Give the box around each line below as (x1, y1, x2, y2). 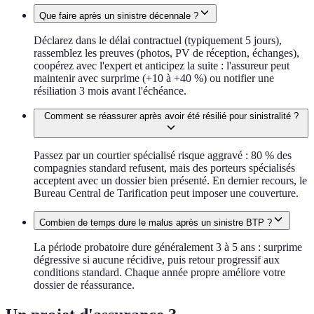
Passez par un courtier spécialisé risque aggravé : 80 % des (34, 149, 292, 162)
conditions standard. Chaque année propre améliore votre (34, 266, 285, 279)
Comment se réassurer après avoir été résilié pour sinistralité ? (43, 111, 299, 122)
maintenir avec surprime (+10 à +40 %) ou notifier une (34, 72, 274, 85)
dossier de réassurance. (34, 279, 135, 292)
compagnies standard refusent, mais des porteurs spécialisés (34, 162, 295, 175)
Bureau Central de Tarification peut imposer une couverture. (34, 187, 299, 200)
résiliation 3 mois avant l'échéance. (34, 85, 186, 97)
